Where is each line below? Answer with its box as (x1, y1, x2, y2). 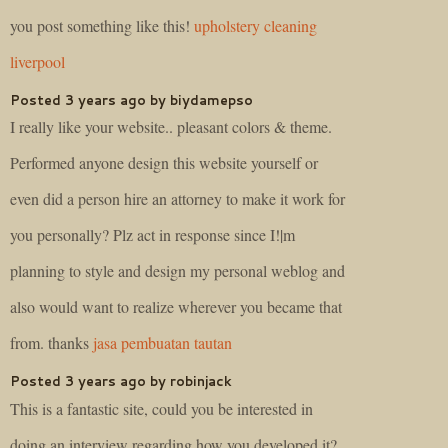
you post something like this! (10, 14, 194, 36)
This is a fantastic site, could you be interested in (10, 398, 313, 419)
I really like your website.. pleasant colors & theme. (10, 116, 332, 138)
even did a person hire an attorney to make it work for (10, 188, 345, 210)
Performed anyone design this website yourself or (10, 152, 318, 174)
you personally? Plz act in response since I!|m (10, 224, 295, 246)
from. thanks (10, 332, 93, 354)
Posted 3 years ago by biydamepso (10, 90, 253, 109)
